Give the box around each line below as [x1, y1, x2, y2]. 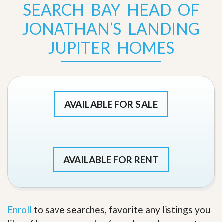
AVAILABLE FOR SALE [64, 98, 158, 110]
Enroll [7, 204, 32, 216]
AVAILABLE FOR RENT [63, 154, 159, 166]
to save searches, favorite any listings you [32, 204, 210, 216]
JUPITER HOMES [48, 38, 174, 57]
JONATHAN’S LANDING [22, 19, 200, 39]
